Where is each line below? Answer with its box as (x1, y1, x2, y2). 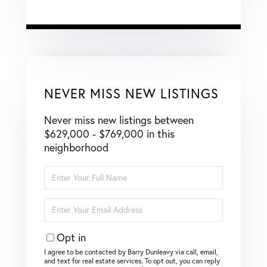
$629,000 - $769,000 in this (44, 126, 175, 141)
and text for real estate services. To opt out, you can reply (44, 256, 220, 265)
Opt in (57, 230, 86, 244)
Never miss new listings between (44, 113, 194, 127)
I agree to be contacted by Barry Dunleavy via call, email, (44, 247, 218, 256)
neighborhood (44, 140, 108, 154)
